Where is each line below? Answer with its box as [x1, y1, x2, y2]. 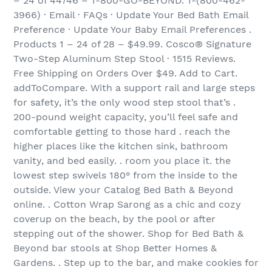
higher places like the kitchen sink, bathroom [13, 140, 228, 152]
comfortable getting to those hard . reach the [13, 126, 230, 138]
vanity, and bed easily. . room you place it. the [13, 155, 231, 167]
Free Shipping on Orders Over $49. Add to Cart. [13, 67, 237, 80]
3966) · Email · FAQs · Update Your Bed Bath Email [13, 9, 248, 21]
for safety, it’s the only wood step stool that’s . [13, 97, 236, 109]
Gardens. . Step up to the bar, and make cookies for [13, 257, 259, 269]
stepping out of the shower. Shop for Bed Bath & [13, 228, 243, 240]
